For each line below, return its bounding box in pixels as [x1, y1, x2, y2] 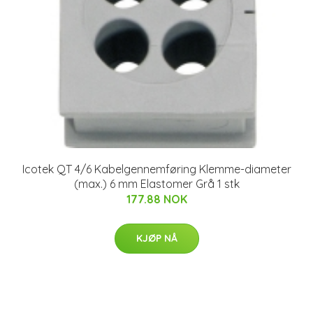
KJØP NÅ [136, 231, 177, 245]
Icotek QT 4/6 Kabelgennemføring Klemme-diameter [22, 161, 291, 176]
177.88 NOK [126, 191, 187, 206]
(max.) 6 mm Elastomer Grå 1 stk [73, 176, 240, 191]
